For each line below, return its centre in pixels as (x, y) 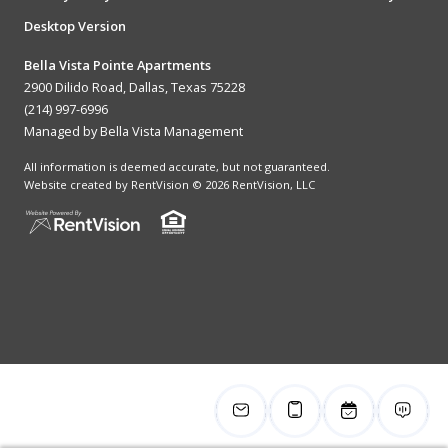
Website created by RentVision (106, 184)
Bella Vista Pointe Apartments (117, 64)
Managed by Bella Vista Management (133, 130)
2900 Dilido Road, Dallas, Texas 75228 (134, 86)
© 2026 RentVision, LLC (252, 184)
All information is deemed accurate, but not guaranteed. (177, 166)
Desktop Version (75, 25)
